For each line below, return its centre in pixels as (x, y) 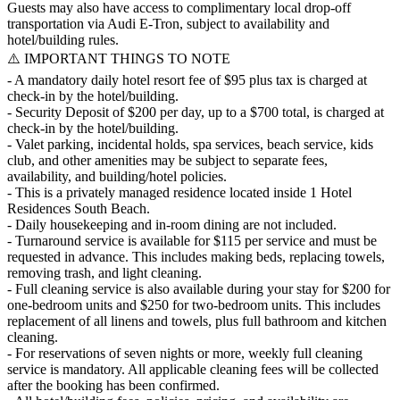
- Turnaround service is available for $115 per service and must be (192, 240)
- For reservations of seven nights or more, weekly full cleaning (185, 353)
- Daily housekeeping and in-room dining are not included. (172, 224)
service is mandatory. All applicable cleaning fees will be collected (193, 369)
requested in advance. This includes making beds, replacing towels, (196, 256)
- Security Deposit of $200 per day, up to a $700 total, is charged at (196, 112)
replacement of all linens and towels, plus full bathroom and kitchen (197, 321)
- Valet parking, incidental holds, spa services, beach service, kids (190, 144)
